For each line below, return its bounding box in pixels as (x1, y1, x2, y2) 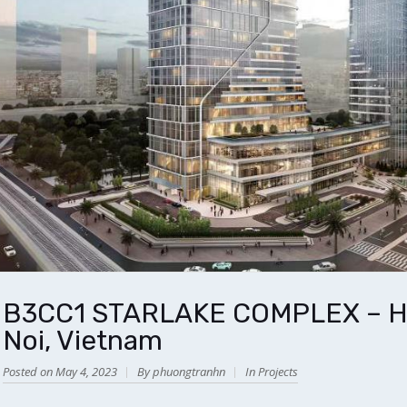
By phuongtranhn (137, 363, 225, 380)
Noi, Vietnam (3, 324, 163, 357)
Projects (258, 363, 298, 380)
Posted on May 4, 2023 (3, 363, 117, 380)
